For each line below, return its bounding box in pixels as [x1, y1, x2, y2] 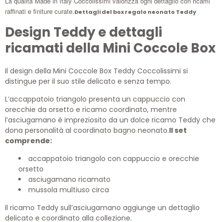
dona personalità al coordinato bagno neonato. [5, 125, 169, 136]
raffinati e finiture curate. [5, 6, 74, 16]
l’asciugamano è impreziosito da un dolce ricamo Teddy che [5, 115, 216, 125]
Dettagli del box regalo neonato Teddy [74, 8, 196, 16]
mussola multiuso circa [28, 185, 111, 195]
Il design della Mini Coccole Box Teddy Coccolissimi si [5, 66, 188, 76]
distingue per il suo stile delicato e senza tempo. [5, 76, 171, 87]
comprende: [5, 136, 52, 146]
